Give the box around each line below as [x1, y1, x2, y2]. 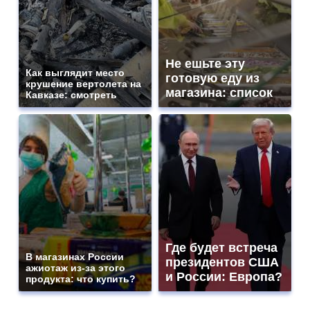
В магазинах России [26, 251, 124, 263]
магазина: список [165, 86, 273, 100]
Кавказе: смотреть [26, 89, 117, 101]
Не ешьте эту [165, 57, 245, 71]
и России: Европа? [165, 270, 282, 284]
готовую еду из [165, 71, 259, 86]
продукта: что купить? [26, 273, 136, 285]
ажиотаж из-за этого [26, 262, 125, 274]
